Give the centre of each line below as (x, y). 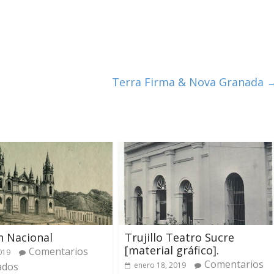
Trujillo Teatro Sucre (180, 238)
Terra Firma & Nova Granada (189, 82)
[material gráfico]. (172, 250)
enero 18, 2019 (160, 265)
